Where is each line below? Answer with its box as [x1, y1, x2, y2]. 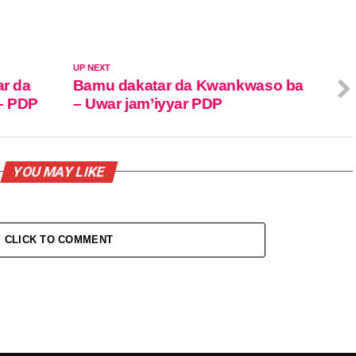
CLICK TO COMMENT [4, 233, 114, 246]
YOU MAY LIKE [10, 163, 107, 180]
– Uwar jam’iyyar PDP [72, 95, 223, 112]
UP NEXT [72, 62, 110, 72]
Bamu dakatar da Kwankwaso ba [72, 76, 304, 94]
